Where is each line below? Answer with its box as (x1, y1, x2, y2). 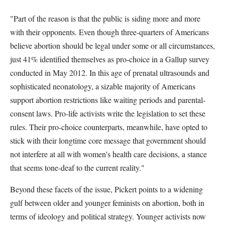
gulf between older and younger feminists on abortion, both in (10, 197, 204, 208)
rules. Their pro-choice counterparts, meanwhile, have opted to (10, 122, 207, 132)
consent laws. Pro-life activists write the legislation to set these (10, 108, 205, 119)
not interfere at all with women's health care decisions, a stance (10, 149, 207, 159)
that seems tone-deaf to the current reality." (10, 162, 145, 173)
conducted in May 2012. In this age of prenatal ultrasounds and (10, 67, 209, 78)
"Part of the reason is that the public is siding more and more (10, 13, 200, 24)
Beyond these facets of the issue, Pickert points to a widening (10, 184, 203, 194)
